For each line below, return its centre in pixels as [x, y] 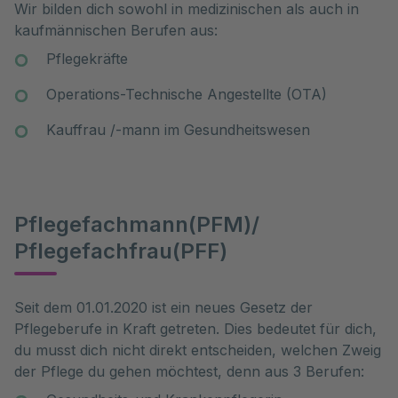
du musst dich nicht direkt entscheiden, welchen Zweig [198, 350]
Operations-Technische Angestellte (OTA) [187, 94]
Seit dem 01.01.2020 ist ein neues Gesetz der [163, 307]
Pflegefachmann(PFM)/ [137, 224]
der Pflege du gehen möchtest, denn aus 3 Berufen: [189, 371]
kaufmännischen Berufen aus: [116, 30]
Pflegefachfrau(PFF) [121, 251]
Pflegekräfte [87, 59]
